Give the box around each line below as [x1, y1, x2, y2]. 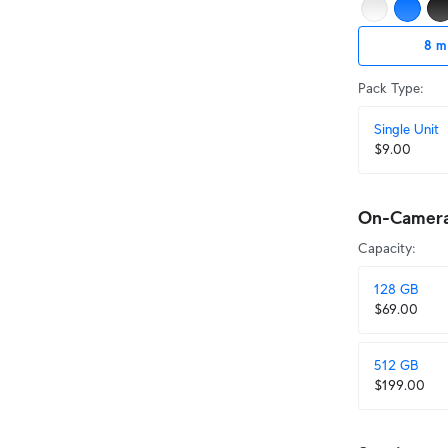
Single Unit [374, 121, 439, 137]
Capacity [358, 240, 412, 256]
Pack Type [358, 80, 420, 96]
